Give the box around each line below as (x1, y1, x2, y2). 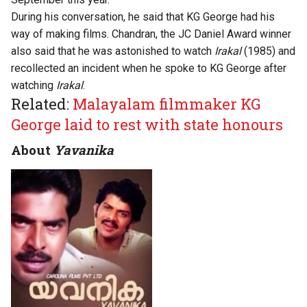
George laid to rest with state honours (11, 114, 283, 134)
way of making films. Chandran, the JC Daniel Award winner (11, 27, 291, 40)
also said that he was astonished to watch (11, 45, 214, 58)
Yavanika (54, 141, 114, 158)
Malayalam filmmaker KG (73, 94, 260, 114)
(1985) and (241, 45, 295, 58)
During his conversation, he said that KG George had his (11, 10, 275, 23)
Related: (11, 94, 73, 114)
